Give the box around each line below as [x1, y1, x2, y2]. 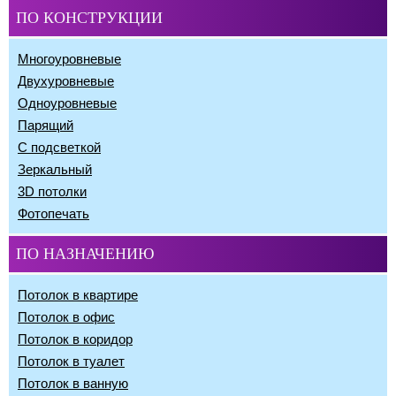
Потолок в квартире [18, 287, 138, 302]
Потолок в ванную [18, 376, 128, 391]
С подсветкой [18, 140, 101, 155]
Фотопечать [18, 206, 89, 221]
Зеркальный [18, 162, 92, 177]
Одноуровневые [18, 95, 117, 110]
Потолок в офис [18, 309, 115, 324]
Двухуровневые [18, 73, 114, 88]
